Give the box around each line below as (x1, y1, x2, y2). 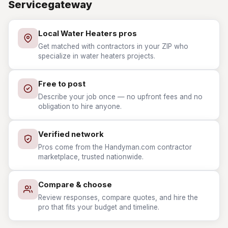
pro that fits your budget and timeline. (38, 203, 159, 211)
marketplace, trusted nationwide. (38, 153, 144, 161)
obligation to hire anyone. (38, 102, 122, 110)
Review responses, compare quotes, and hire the (38, 193, 198, 202)
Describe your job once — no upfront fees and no (38, 93, 203, 101)
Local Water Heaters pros (38, 29, 137, 38)
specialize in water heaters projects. (38, 52, 155, 60)
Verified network (38, 130, 104, 139)
